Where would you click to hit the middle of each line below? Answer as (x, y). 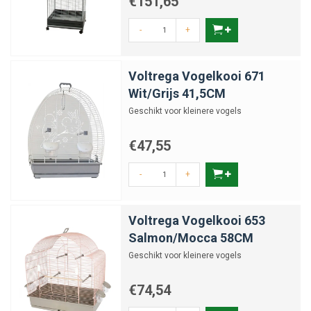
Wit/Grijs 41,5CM (177, 93)
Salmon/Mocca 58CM (191, 238)
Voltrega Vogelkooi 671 (197, 76)
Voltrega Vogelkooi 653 (197, 220)
